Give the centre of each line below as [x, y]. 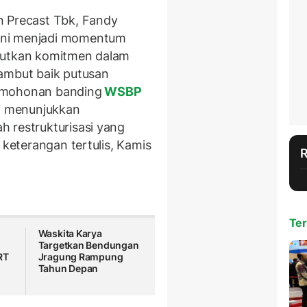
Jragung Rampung [81, 256]
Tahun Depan [68, 268]
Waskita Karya [70, 233]
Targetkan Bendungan [88, 245]
